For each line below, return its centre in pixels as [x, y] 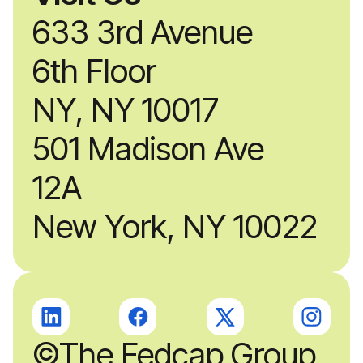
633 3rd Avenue [152, 32]
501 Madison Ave [152, 149]
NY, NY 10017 [126, 110]
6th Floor [104, 71]
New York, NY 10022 [175, 227]
